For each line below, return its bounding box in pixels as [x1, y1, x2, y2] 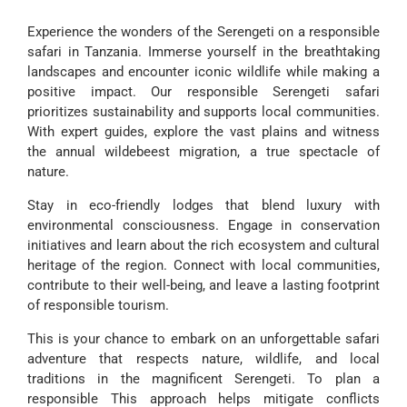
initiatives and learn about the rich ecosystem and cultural [27, 236, 380, 253]
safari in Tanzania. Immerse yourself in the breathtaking [27, 43, 380, 60]
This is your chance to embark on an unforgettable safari [27, 330, 380, 347]
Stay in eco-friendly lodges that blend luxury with [27, 196, 380, 213]
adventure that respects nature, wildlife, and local [27, 350, 380, 367]
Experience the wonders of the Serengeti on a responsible [27, 23, 380, 40]
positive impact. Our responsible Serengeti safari [27, 83, 380, 100]
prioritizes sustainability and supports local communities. [27, 103, 380, 120]
